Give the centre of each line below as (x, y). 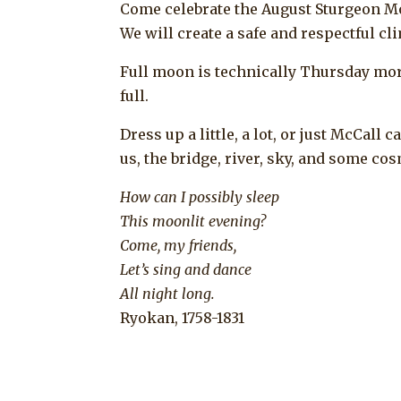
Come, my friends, (179, 245)
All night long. (168, 293)
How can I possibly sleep (200, 196)
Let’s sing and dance (186, 269)
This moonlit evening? (193, 221)
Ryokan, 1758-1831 (183, 317)
